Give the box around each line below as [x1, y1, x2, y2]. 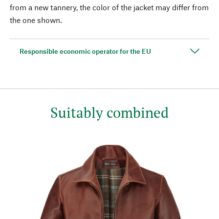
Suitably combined [50, 103, 169, 122]
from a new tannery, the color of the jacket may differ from [10, 2, 209, 12]
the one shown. [10, 15, 62, 24]
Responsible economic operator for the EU [20, 46, 151, 55]
